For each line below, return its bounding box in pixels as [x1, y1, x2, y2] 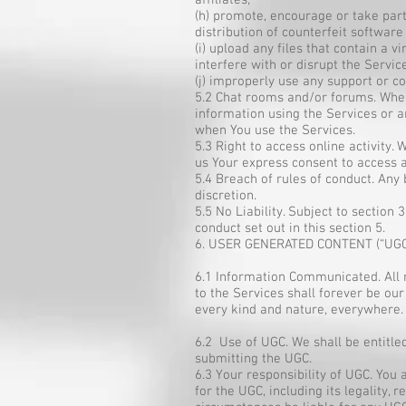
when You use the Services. [195, 122, 355, 139]
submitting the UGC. [195, 351, 312, 367]
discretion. [195, 188, 256, 204]
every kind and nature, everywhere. [195, 302, 403, 318]
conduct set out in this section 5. [195, 220, 385, 237]
